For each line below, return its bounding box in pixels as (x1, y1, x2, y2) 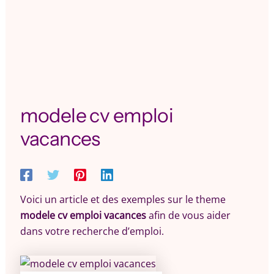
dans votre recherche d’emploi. (20, 224, 164, 238)
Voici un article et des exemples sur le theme (20, 193, 226, 206)
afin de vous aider (146, 209, 231, 222)
